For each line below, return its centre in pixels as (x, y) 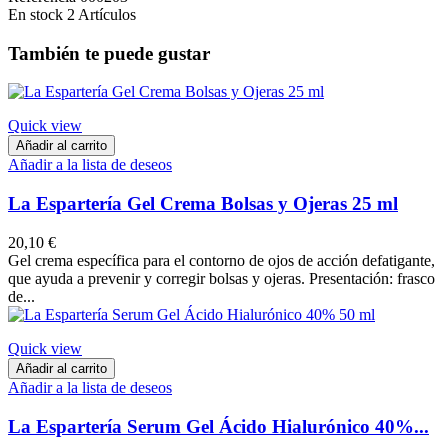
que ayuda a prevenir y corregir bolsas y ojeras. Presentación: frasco (221, 278)
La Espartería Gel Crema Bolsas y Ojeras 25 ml (203, 204)
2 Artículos (101, 14)
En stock (35, 14)
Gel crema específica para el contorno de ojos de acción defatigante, (221, 260)
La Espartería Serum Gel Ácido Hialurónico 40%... (218, 426)
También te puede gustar (109, 53)
